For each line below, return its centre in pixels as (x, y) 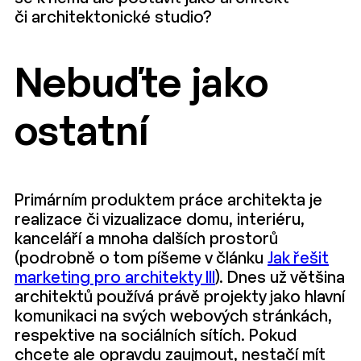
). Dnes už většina (280, 278)
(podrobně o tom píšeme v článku (141, 259)
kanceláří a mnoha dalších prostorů (146, 240)
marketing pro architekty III (115, 278)
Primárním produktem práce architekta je (168, 201)
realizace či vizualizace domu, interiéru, (160, 220)
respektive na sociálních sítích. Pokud (156, 336)
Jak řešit (298, 259)
